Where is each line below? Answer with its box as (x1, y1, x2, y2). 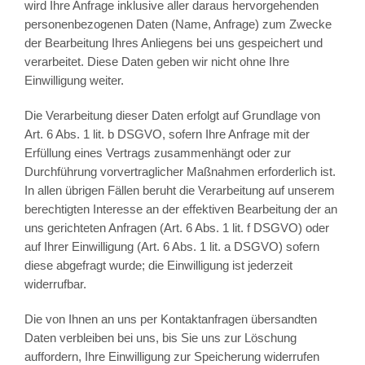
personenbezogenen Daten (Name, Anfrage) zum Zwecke (24, 17, 332, 32)
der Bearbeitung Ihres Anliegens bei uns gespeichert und (24, 36, 323, 51)
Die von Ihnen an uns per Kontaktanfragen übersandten (24, 312, 317, 327)
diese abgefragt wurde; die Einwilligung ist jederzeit (24, 258, 292, 273)
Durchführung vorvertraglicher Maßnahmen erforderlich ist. (24, 165, 336, 179)
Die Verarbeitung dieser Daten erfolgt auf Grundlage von (24, 108, 320, 123)
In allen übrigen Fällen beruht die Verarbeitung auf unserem (24, 183, 335, 198)
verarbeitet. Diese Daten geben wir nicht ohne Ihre (24, 55, 289, 69)
